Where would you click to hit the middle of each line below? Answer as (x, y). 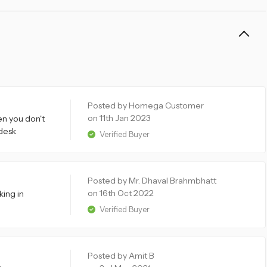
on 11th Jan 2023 (119, 118)
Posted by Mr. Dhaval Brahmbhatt (152, 181)
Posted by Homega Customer (146, 106)
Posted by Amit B (121, 256)
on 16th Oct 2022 (121, 193)
